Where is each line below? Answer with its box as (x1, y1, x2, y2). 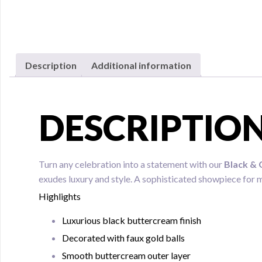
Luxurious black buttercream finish (62, 214, 201, 226)
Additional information (91, 60, 191, 71)
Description (25, 60, 77, 71)
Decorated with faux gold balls (62, 232, 185, 243)
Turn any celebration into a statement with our (39, 158, 224, 170)
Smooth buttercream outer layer (62, 249, 191, 261)
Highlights (39, 190, 81, 202)
